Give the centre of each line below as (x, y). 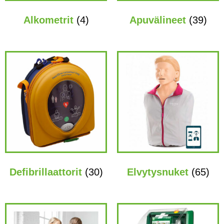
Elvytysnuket (159, 172)
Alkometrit (50, 20)
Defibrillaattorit (47, 172)
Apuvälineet (159, 20)
